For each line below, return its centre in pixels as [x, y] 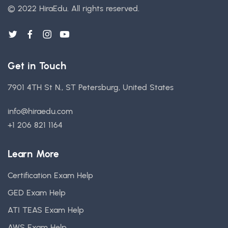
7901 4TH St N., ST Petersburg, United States [91, 87]
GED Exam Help [37, 193]
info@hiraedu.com [40, 111]
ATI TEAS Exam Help [46, 210]
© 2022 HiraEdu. [39, 8]
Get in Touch [37, 66]
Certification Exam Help [50, 175]
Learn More [33, 154]
